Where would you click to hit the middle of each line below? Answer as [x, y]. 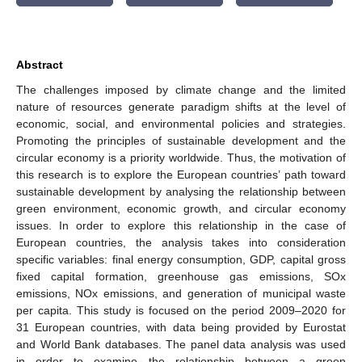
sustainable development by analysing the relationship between [181, 191]
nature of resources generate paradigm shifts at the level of [181, 106]
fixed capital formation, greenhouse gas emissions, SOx [181, 276]
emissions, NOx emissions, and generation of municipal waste [181, 293]
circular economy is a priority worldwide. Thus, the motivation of [181, 157]
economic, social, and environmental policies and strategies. [181, 123]
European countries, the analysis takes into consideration [181, 242]
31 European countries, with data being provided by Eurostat [181, 327]
